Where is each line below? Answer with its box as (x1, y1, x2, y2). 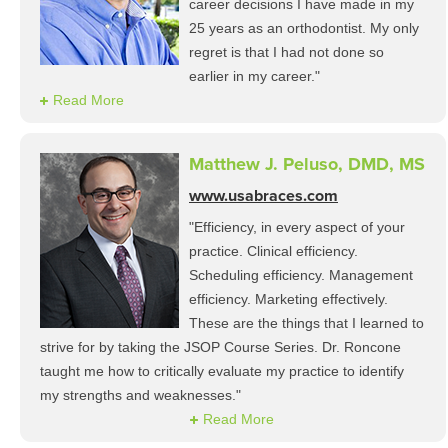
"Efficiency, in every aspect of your (189, 219, 405, 235)
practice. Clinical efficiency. (189, 243, 358, 259)
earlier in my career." (189, 68, 320, 84)
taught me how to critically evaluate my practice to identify (40, 363, 404, 379)
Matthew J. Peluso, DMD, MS (189, 153, 425, 175)
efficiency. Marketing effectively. (189, 291, 388, 307)
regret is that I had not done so (189, 44, 384, 60)
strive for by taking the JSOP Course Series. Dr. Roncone (40, 339, 401, 355)
